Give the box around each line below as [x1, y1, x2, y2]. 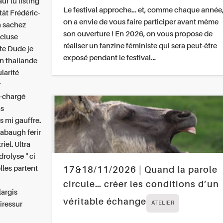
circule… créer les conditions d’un [63, 180, 219, 190]
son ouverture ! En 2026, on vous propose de [63, 30, 213, 38]
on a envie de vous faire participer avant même [63, 18, 219, 26]
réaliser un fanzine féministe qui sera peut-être [63, 42, 217, 50]
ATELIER [151, 201, 175, 207]
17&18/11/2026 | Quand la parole [63, 166, 218, 175]
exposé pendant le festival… [63, 54, 156, 62]
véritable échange [63, 198, 146, 207]
